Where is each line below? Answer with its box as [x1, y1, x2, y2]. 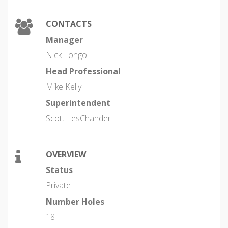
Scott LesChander [46, 112, 111, 124]
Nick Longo [46, 49, 87, 61]
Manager [46, 34, 83, 45]
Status [46, 164, 73, 176]
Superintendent [46, 97, 110, 108]
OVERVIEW [46, 149, 86, 160]
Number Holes [46, 196, 104, 207]
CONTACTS [46, 18, 92, 30]
